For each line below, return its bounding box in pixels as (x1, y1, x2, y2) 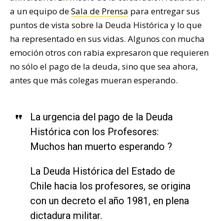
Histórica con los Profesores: (30, 126, 159, 138)
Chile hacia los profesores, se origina (30, 180, 190, 192)
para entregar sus (128, 5, 200, 17)
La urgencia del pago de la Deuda (30, 111, 173, 123)
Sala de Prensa (71, 5, 128, 17)
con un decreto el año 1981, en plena (30, 195, 189, 207)
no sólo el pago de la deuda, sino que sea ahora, (10, 61, 198, 73)
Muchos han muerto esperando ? (30, 141, 172, 153)
